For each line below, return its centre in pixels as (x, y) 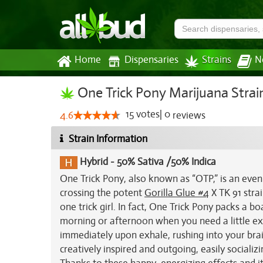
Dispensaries (151, 60)
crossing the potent (102, 193)
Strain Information (107, 139)
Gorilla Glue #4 (177, 193)
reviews (188, 115)
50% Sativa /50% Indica (166, 162)
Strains (217, 60)
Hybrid (94, 162)
